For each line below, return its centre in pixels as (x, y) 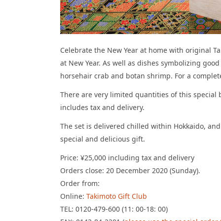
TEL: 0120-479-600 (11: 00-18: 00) (114, 209)
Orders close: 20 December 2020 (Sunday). (130, 170)
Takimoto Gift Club (117, 196)
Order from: (80, 183)
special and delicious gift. (103, 139)
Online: (73, 196)
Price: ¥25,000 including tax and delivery (127, 157)
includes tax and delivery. (102, 107)
